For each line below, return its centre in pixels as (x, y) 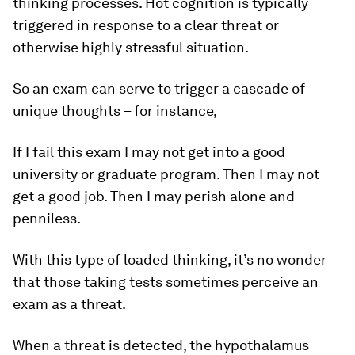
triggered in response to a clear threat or (146, 25)
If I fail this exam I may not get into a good (149, 152)
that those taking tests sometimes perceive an (166, 282)
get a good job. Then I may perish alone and (154, 196)
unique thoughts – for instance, (115, 111)
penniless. (47, 218)
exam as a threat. (69, 304)
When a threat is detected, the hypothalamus (161, 345)
